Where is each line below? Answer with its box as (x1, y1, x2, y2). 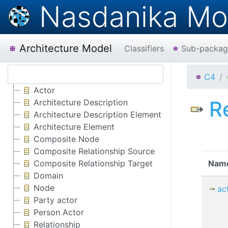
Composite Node (34, 134, 99, 144)
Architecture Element (34, 122, 115, 132)
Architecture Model (19, 42, 112, 54)
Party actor (34, 195, 77, 205)
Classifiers (124, 43, 164, 53)
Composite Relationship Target (34, 158, 153, 168)
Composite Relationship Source (34, 146, 155, 156)
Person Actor (34, 207, 84, 217)
